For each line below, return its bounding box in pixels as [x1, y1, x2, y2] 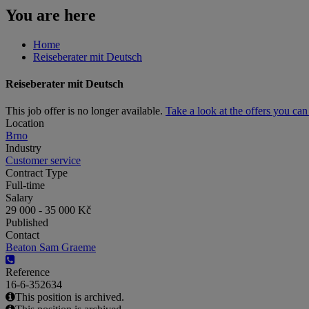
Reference [6, 266, 50, 279]
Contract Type [6, 167, 68, 179]
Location [6, 117, 44, 130]
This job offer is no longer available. [6, 105, 166, 117]
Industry [6, 142, 41, 154]
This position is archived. [15, 291, 124, 303]
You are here [6, 6, 96, 24]
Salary [6, 192, 33, 204]
